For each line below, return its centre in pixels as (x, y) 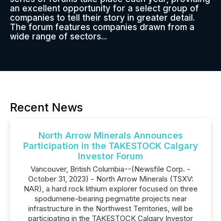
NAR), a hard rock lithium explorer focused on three (110, 189)
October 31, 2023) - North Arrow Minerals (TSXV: (110, 179)
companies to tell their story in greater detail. (102, 18)
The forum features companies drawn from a (102, 27)
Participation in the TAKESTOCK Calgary (110, 146)
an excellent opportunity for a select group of (104, 8)
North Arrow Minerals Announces (110, 135)
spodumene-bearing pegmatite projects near (110, 199)
